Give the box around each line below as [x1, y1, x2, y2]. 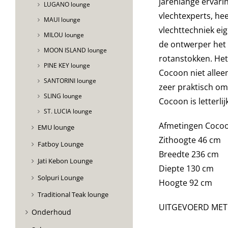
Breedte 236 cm [158, 149, 219, 160]
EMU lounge [38, 122, 74, 132]
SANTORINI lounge [44, 76, 96, 84]
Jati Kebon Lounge [38, 156, 93, 165]
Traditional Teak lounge [38, 189, 108, 199]
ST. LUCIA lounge [44, 107, 92, 115]
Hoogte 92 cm [158, 177, 212, 189]
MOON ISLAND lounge [44, 46, 107, 54]
